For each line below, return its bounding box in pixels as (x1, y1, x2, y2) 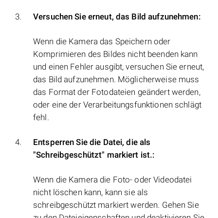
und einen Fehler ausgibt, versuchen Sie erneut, (33, 62, 204, 72)
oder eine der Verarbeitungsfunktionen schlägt (33, 100, 201, 110)
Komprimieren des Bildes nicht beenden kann (33, 49, 198, 59)
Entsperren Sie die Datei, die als (33, 137, 151, 147)
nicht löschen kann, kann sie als (33, 187, 148, 198)
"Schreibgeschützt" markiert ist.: (33, 150, 155, 160)
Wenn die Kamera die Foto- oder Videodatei (33, 175, 192, 185)
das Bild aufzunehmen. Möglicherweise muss (33, 74, 200, 85)
